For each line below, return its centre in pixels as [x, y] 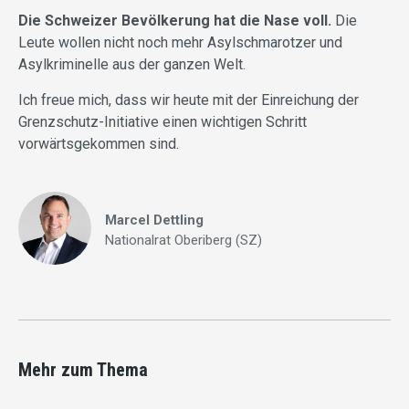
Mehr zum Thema [83, 370]
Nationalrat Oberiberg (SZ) [184, 241]
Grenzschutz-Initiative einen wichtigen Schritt [163, 122]
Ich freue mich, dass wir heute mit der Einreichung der [189, 100]
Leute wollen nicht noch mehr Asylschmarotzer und [180, 43]
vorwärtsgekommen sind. [99, 144]
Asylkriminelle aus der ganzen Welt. [132, 65]
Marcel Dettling [154, 220]
